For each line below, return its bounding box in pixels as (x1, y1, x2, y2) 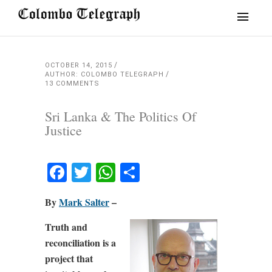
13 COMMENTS (45, 80, 100, 87)
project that (45, 251, 93, 265)
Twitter (91, 159, 160, 185)
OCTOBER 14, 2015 (45, 61, 112, 69)
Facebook (67, 159, 152, 185)
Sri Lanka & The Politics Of (45, 107, 196, 125)
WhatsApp (115, 159, 213, 185)
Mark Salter (59, 195, 109, 209)
